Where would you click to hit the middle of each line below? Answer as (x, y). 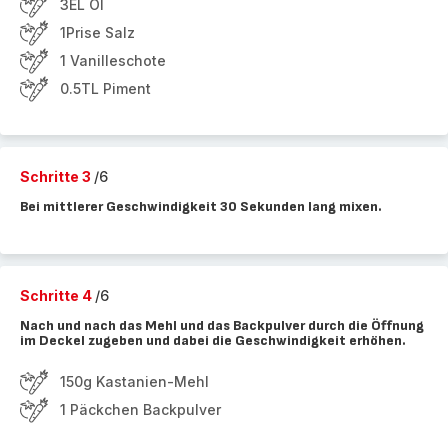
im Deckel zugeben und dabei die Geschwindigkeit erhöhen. (213, 340)
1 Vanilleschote (113, 60)
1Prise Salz (97, 32)
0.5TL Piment (105, 88)
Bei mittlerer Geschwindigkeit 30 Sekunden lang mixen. (201, 206)
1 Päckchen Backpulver (140, 409)
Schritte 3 (57, 176)
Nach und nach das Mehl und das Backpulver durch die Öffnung (222, 325)
